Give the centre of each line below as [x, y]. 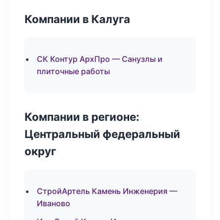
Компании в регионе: [82, 117]
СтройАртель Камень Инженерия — [107, 191]
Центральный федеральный [102, 134]
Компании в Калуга [77, 19]
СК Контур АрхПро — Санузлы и [100, 59]
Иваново [54, 203]
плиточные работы [73, 71]
